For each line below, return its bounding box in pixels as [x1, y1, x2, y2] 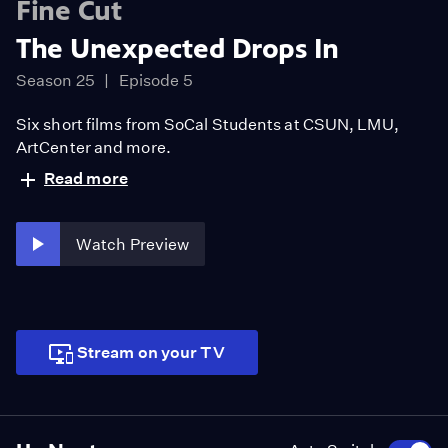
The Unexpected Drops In [16, 32, 340, 65]
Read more [44, 169, 128, 188]
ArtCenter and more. [16, 138, 171, 157]
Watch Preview [76, 234, 190, 254]
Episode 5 [118, 71, 193, 90]
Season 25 [16, 71, 95, 90]
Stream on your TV [77, 343, 225, 362]
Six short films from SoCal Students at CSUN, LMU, [16, 115, 399, 134]
